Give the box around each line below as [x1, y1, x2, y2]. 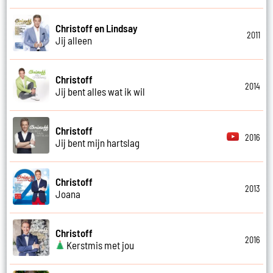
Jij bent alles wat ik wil [55, 85, 146, 97]
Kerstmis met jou [65, 238, 135, 251]
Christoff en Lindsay [55, 21, 138, 34]
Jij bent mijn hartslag [55, 136, 140, 149]
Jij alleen [55, 34, 93, 46]
